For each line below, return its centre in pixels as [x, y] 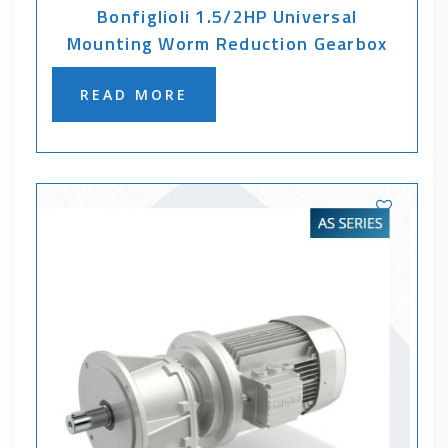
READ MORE [134, 94]
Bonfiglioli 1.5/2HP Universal [227, 16]
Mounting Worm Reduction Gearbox [227, 43]
